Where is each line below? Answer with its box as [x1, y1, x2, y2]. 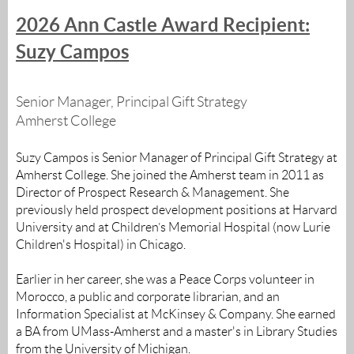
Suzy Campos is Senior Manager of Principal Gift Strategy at [16, 151, 337, 165]
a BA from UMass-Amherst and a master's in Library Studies [16, 325, 337, 339]
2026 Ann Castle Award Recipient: [16, 14, 310, 36]
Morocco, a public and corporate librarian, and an [16, 290, 280, 304]
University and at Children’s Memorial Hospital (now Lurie [16, 220, 330, 235]
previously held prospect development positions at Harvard [16, 203, 337, 217]
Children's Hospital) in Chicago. [16, 238, 186, 252]
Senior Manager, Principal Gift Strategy [16, 94, 247, 111]
